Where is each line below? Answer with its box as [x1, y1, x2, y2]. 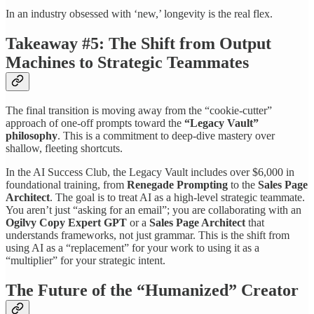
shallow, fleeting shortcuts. [6, 142, 123, 155]
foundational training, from [6, 179, 127, 191]
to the [228, 179, 258, 191]
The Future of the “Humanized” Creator [6, 281, 299, 300]
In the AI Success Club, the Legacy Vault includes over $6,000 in [6, 166, 294, 179]
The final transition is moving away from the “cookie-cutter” [6, 104, 272, 117]
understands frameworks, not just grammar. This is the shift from [6, 229, 289, 242]
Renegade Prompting [127, 179, 228, 191]
